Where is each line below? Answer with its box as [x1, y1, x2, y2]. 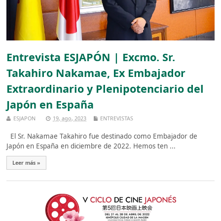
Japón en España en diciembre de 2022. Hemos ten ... [6, 141, 176, 150]
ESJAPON [13, 114, 36, 122]
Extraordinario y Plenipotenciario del [6, 81, 204, 96]
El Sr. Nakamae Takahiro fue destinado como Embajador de [6, 131, 198, 141]
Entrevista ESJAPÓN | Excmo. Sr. [6, 49, 176, 64]
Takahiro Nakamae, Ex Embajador [6, 65, 186, 80]
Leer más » [12, 159, 41, 166]
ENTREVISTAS [100, 114, 134, 122]
